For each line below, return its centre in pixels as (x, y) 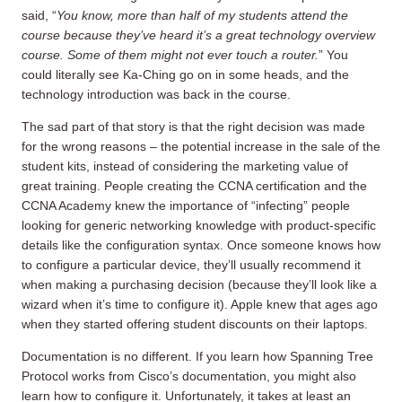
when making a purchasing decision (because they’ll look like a (199, 284)
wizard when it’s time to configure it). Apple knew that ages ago (200, 304)
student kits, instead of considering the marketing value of (185, 166)
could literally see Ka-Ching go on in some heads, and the (185, 74)
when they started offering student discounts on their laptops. (195, 323)
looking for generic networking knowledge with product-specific (199, 225)
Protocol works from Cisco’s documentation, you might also (189, 376)
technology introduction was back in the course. (156, 94)
